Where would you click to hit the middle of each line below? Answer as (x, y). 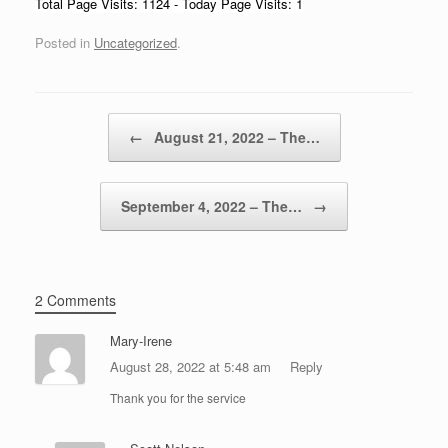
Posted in (64, 43)
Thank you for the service (178, 398)
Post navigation (80, 123)
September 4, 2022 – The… (213, 206)
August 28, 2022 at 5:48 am (192, 367)
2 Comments (75, 300)
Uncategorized (135, 43)
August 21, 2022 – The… (234, 137)
